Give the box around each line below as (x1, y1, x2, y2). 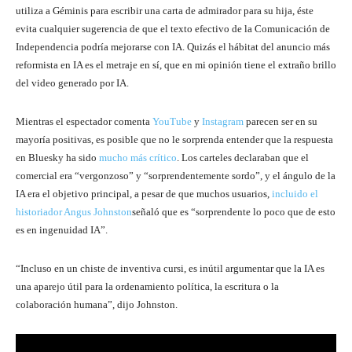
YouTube (152, 115, 192, 127)
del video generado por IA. (16, 76, 129, 89)
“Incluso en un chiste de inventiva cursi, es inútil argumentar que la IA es (16, 262, 324, 274)
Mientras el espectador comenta (16, 115, 152, 127)
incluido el (272, 187, 318, 200)
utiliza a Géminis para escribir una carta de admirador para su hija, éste (16, 4, 313, 16)
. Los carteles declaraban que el (177, 151, 309, 163)
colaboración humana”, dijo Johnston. (16, 298, 178, 310)
